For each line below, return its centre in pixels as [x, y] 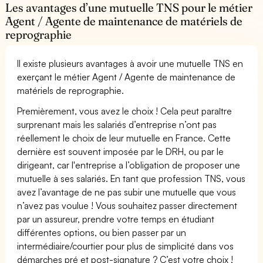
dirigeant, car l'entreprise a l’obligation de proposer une [129, 165]
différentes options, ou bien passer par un [102, 232]
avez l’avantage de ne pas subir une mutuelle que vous [127, 192]
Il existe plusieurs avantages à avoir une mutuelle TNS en [130, 63]
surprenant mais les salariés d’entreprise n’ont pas [117, 124]
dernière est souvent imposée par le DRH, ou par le [121, 151]
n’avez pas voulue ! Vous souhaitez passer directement [127, 205]
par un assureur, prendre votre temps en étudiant [116, 219]
